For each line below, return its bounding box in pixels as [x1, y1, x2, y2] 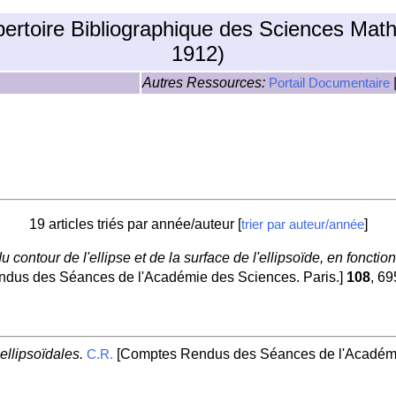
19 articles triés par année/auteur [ [28, 216, 241, 232]
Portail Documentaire [269, 76, 390, 90]
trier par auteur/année [240, 217, 364, 232]
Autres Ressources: [142, 75, 269, 90]
